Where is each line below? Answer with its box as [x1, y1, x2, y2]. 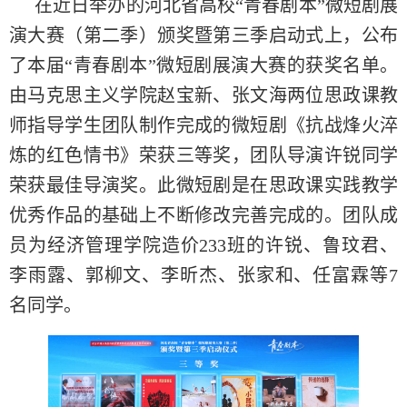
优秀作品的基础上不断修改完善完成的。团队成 [9, 205, 398, 225]
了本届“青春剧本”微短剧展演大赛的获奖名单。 [9, 55, 398, 75]
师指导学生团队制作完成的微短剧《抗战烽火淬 [9, 115, 398, 135]
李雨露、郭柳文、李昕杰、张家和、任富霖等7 [9, 265, 398, 285]
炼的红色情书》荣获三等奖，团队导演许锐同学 [9, 145, 398, 165]
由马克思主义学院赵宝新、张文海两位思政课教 [9, 85, 398, 105]
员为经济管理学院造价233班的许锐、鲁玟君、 [9, 235, 398, 255]
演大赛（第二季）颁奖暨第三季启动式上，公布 [9, 25, 398, 45]
